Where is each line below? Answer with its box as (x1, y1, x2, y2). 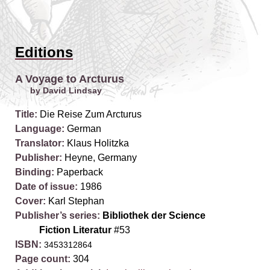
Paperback (54, 167, 103, 177)
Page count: (15, 254, 71, 264)
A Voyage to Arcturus (15, 73, 124, 85)
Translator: (15, 138, 64, 148)
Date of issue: (15, 181, 78, 192)
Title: (15, 109, 37, 119)
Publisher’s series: (15, 210, 100, 221)
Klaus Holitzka (64, 138, 129, 148)
